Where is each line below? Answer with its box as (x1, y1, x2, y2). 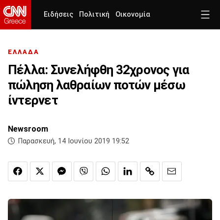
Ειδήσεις (44, 10, 73, 19)
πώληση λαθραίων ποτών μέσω (8, 78, 185, 93)
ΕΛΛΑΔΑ (8, 48, 39, 56)
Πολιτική (79, 10, 110, 19)
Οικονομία (115, 10, 150, 19)
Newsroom (8, 124, 48, 134)
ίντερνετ (8, 93, 58, 108)
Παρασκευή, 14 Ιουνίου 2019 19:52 (18, 137, 129, 146)
